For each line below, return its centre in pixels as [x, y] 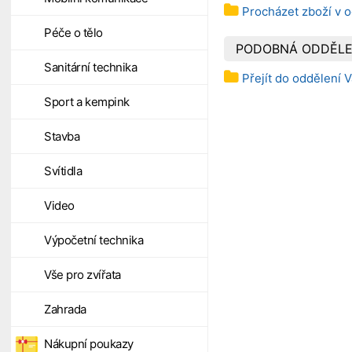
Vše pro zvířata [82, 275]
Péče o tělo [73, 33]
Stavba [62, 136]
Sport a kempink [87, 102]
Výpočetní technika [93, 240]
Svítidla [63, 171]
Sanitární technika [90, 67]
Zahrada [65, 309]
